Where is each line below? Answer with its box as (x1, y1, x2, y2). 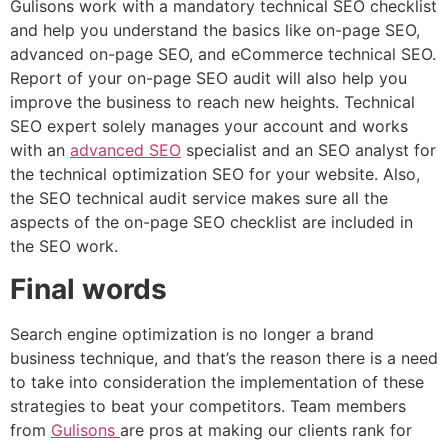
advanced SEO (70, 140, 181, 161)
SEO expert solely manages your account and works (10, 116, 408, 137)
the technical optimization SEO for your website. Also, (10, 164, 420, 185)
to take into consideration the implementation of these (10, 371, 424, 392)
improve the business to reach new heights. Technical (10, 92, 415, 113)
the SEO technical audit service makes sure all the (10, 188, 388, 209)
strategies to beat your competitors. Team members (10, 395, 406, 416)
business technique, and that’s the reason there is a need (10, 347, 438, 368)
